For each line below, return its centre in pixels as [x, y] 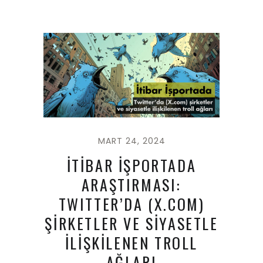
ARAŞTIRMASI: [131, 184]
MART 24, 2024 [131, 141]
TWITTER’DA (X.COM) [131, 204]
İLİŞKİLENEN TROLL [131, 242]
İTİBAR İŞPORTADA [131, 165]
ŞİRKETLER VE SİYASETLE [131, 223]
